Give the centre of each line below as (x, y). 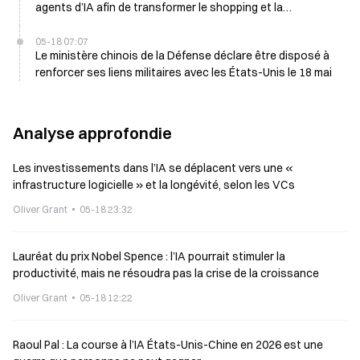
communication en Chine (99, 24)
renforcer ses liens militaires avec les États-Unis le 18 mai (184, 72)
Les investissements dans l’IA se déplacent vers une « (153, 168)
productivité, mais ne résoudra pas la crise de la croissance (166, 273)
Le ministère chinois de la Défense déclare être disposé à (182, 55)
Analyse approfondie (92, 133)
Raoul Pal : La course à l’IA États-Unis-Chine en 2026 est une (168, 345)
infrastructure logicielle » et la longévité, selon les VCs (154, 185)
